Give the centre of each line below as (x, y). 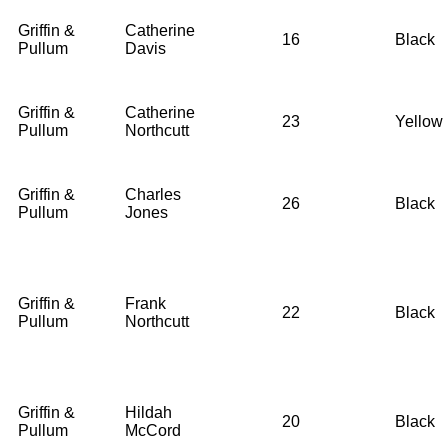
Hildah (148, 412)
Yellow (419, 121)
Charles (153, 194)
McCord (153, 430)
